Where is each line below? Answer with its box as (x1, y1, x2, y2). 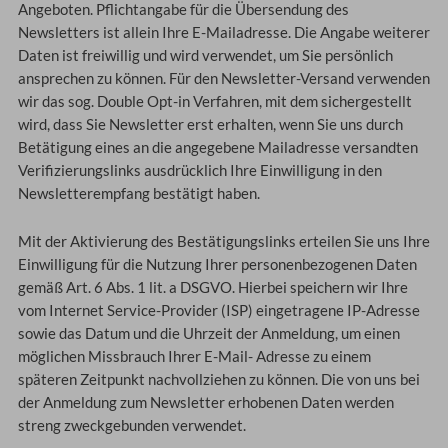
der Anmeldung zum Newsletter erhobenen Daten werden (17, 394, 394, 412)
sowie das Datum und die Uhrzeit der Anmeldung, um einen (17, 325, 400, 343)
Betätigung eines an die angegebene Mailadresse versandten (17, 138, 418, 156)
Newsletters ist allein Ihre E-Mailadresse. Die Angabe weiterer (17, 23, 430, 41)
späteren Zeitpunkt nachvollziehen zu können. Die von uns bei (17, 371, 420, 389)
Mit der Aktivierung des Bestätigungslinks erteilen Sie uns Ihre (17, 233, 430, 251)
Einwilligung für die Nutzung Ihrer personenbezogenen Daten (17, 256, 417, 274)
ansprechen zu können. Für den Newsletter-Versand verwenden (17, 69, 430, 87)
